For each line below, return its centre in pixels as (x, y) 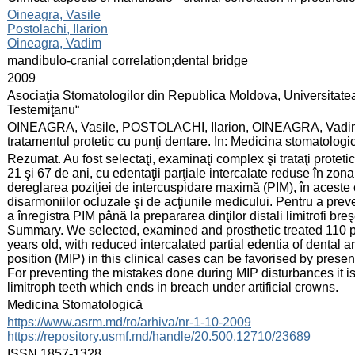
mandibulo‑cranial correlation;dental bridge (128, 60)
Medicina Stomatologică (75, 304)
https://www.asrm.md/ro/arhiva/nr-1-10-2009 (129, 322)
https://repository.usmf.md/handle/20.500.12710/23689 (159, 336)
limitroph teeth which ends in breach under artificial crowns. (173, 287)
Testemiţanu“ (43, 109)
